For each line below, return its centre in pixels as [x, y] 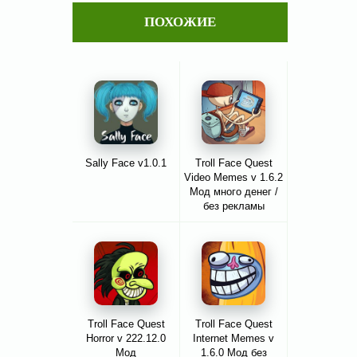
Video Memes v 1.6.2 [233, 178]
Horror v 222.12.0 [126, 339]
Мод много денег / [233, 192]
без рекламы [233, 206]
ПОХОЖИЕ [180, 22]
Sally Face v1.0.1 [126, 163]
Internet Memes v [233, 339]
